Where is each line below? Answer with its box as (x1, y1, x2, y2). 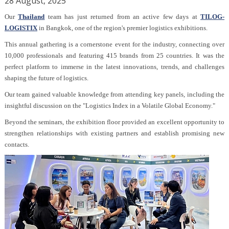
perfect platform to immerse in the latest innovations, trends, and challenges (4, 63, 225, 71)
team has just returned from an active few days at (44, 13, 201, 20)
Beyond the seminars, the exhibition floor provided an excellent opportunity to (4, 118, 225, 126)
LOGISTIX (4, 24, 37, 32)
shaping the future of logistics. (4, 74, 88, 82)
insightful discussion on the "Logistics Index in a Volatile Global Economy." (4, 102, 215, 109)
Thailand (18, 13, 45, 20)
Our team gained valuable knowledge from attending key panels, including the (4, 90, 225, 98)
